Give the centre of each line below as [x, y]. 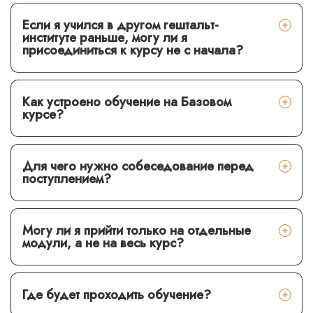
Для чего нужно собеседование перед [138, 166]
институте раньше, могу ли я [105, 37]
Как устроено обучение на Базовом [127, 102]
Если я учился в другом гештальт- [121, 25]
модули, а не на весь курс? [105, 243]
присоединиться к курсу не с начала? [133, 50]
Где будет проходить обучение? [117, 294]
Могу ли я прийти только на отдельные [137, 230]
